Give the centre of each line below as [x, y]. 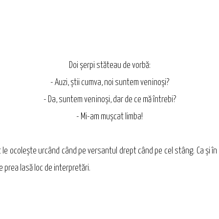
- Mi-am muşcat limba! [109, 117]
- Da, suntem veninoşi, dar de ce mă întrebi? [109, 100]
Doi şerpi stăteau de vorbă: [109, 66]
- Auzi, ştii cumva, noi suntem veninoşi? [109, 83]
